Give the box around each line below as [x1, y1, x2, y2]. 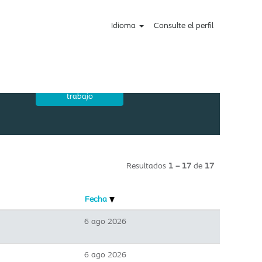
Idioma [111, 20, 139, 30]
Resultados [126, 160, 168, 171]
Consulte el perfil [154, 20, 213, 30]
